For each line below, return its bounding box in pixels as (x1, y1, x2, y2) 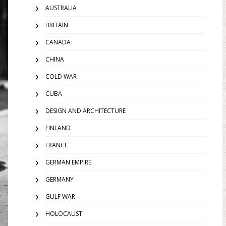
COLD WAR (45, 72, 77, 81)
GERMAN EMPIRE (45, 158, 91, 166)
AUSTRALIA (45, 4, 77, 12)
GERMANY (45, 175, 74, 184)
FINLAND (45, 124, 71, 132)
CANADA (45, 38, 71, 46)
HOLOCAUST (45, 209, 82, 218)
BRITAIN (45, 21, 68, 29)
